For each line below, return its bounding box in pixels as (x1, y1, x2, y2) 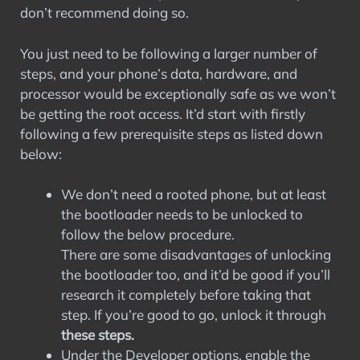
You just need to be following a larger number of (20, 44, 317, 62)
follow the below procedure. (61, 226, 235, 243)
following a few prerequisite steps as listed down (20, 125, 323, 142)
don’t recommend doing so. (20, 4, 189, 21)
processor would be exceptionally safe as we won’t (20, 84, 336, 102)
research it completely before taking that (61, 286, 311, 303)
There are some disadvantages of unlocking (61, 246, 331, 263)
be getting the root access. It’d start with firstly (20, 104, 305, 122)
